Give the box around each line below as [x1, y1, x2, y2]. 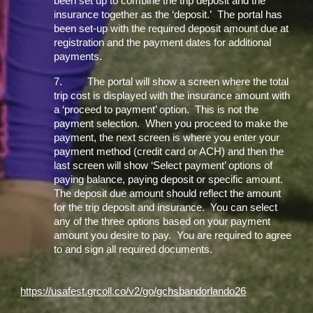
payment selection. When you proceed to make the [54, 118, 289, 129]
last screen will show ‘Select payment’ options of [54, 160, 273, 171]
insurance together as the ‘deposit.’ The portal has [54, 9, 283, 20]
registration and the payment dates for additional [54, 37, 272, 48]
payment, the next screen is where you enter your [54, 132, 280, 143]
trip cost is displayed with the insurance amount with [54, 90, 291, 101]
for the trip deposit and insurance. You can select [54, 202, 278, 213]
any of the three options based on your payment [54, 216, 271, 227]
